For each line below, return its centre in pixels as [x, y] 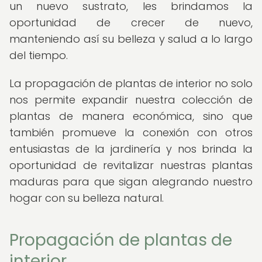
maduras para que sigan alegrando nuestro [131, 182]
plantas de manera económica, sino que [131, 116]
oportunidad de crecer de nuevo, [131, 23]
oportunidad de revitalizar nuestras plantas [131, 165]
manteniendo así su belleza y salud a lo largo [131, 39]
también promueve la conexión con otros [131, 132]
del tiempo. [39, 55]
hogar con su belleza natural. [87, 198]
